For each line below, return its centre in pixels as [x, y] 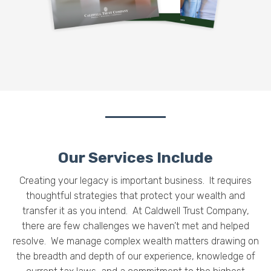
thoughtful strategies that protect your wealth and [135, 195]
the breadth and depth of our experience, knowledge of [135, 256]
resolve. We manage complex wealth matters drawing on [135, 241]
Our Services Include [135, 157]
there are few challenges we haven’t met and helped [135, 226]
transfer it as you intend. [75, 211]
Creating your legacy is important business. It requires [135, 180]
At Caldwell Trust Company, [191, 211]
